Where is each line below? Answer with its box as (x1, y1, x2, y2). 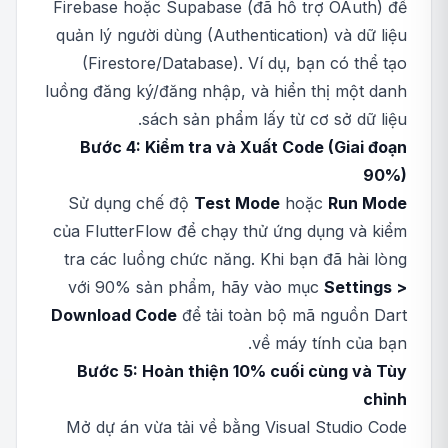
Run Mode (328, 193, 407, 213)
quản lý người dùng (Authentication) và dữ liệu (56, 25, 407, 45)
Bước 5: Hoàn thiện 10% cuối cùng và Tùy (77, 361, 407, 381)
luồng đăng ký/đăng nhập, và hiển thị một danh (45, 81, 407, 101)
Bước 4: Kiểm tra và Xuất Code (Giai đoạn (80, 137, 407, 157)
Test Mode (194, 193, 280, 213)
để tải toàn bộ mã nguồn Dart (177, 305, 407, 325)
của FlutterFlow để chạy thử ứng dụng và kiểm (53, 221, 407, 241)
